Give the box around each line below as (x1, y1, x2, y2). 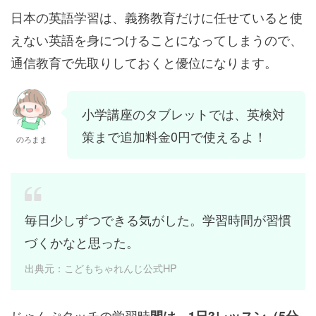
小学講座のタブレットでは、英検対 (82, 104, 285, 123)
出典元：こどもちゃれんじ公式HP (25, 260, 177, 276)
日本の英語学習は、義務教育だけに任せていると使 (11, 8, 303, 27)
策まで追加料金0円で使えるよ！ (82, 127, 267, 146)
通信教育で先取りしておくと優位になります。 (11, 53, 277, 72)
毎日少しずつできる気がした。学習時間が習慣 (25, 210, 291, 229)
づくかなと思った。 (25, 233, 139, 252)
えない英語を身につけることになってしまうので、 (11, 30, 303, 49)
